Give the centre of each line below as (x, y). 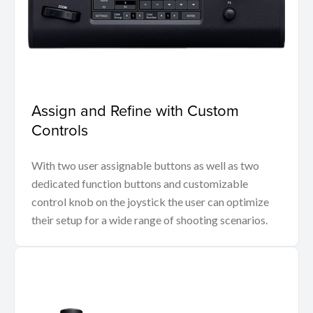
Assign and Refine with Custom (135, 110)
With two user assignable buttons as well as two (145, 165)
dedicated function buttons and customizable (140, 183)
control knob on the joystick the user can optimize (150, 201)
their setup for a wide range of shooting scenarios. (150, 219)
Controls (60, 129)
